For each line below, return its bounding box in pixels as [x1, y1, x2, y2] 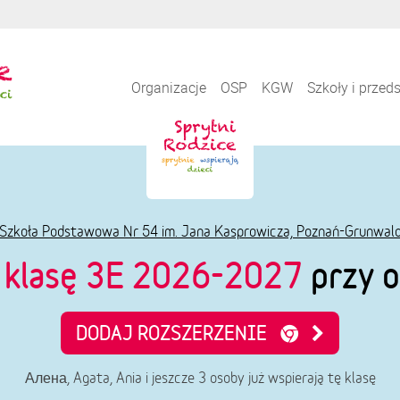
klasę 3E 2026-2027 [4, 254, 303, 295]
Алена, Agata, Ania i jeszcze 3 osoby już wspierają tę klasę [24, 369, 376, 387]
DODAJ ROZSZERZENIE [76, 321, 280, 344]
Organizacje [131, 77, 207, 97]
